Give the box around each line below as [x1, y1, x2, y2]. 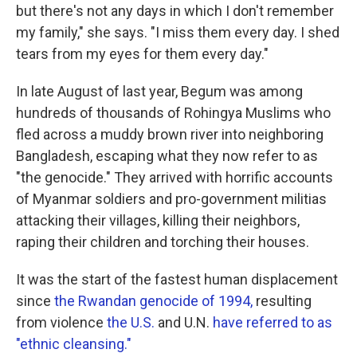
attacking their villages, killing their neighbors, [16, 212, 300, 229]
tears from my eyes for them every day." [16, 45, 269, 62]
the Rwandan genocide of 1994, [54, 292, 253, 309]
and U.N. [155, 314, 213, 331]
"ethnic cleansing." [16, 335, 131, 352]
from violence [16, 314, 107, 331]
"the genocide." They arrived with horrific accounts [16, 169, 333, 186]
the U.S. [107, 314, 155, 331]
